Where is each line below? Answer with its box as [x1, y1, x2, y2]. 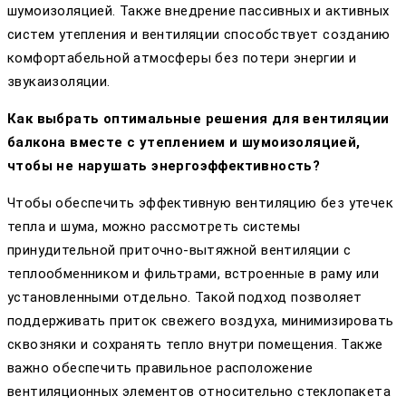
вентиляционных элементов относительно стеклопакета [7, 382, 391, 400]
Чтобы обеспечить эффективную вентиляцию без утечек [7, 194, 393, 211]
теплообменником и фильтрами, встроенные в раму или [7, 265, 379, 282]
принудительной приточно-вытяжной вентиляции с [7, 241, 351, 258]
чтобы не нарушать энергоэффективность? [7, 157, 321, 174]
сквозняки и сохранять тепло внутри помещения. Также [7, 335, 383, 353]
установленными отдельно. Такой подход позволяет [7, 288, 362, 305]
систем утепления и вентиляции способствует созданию [7, 25, 391, 43]
